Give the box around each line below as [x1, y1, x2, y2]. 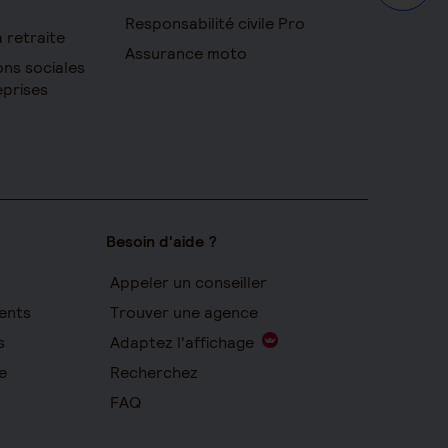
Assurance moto [125, 43, 248, 64]
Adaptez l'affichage [110, 332, 255, 353]
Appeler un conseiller [110, 272, 268, 293]
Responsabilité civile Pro [125, 13, 306, 34]
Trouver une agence [110, 302, 259, 323]
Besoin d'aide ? [106, 231, 218, 252]
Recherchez [110, 362, 199, 383]
